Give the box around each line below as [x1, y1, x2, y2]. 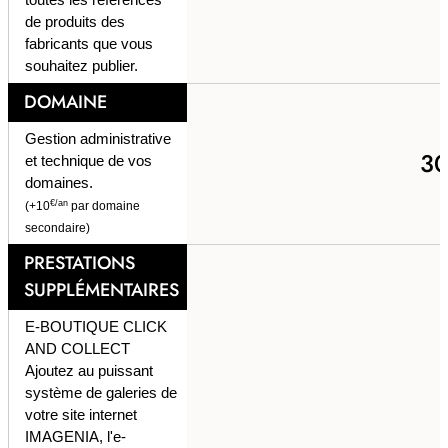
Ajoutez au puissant [25, 362, 153, 379]
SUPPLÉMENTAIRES [24, 277, 179, 303]
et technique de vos [25, 152, 152, 169]
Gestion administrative [25, 130, 171, 147]
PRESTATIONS [24, 250, 135, 276]
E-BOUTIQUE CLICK [25, 318, 167, 335]
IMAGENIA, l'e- [25, 428, 126, 445]
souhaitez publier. [25, 57, 138, 74]
